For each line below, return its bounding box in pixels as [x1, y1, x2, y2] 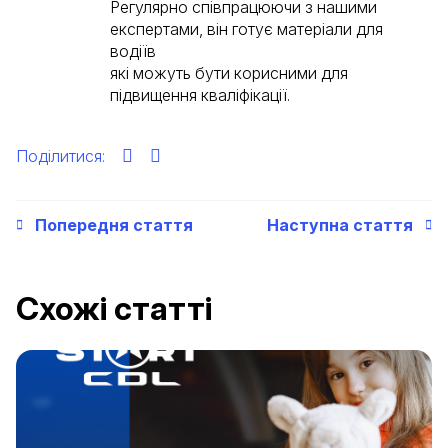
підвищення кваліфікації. [110, 85, 290, 105]
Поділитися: [16, 146, 105, 166]
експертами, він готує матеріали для [110, 19, 383, 39]
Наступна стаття [267, 215, 413, 235]
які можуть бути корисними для [110, 63, 348, 83]
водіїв [110, 41, 156, 61]
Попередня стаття [35, 215, 193, 235]
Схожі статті [16, 289, 212, 328]
